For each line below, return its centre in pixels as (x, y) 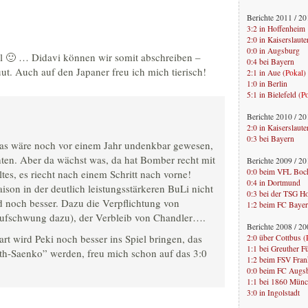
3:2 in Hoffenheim (276, 28)
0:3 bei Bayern (271, 138)
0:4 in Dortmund (274, 182)
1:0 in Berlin (267, 83)
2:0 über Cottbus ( (276, 237)
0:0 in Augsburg (273, 50)
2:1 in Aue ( (266, 72)
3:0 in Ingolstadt (273, 292)
